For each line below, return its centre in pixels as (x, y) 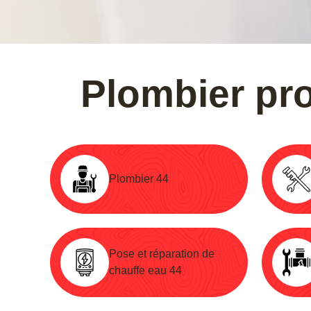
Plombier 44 (139, 178)
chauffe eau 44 (145, 270)
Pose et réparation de (162, 253)
